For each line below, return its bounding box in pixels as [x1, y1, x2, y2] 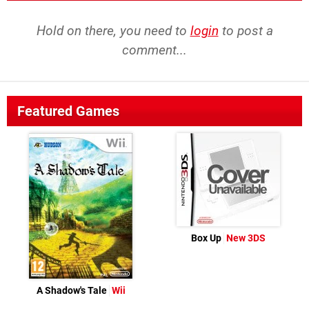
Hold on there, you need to [36, 23, 190, 39]
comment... [122, 42, 187, 59]
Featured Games [17, 103, 119, 120]
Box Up [191, 232, 223, 245]
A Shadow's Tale [36, 285, 109, 297]
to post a [218, 23, 273, 39]
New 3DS [226, 232, 266, 245]
